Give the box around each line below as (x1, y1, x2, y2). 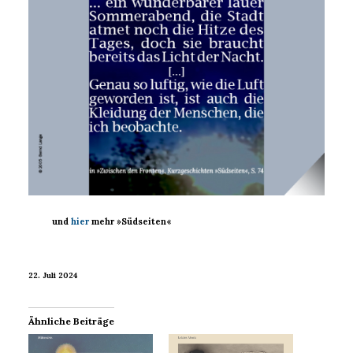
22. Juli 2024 (28, 269, 77, 281)
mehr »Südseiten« (89, 216, 172, 228)
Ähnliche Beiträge (28, 315, 114, 328)
